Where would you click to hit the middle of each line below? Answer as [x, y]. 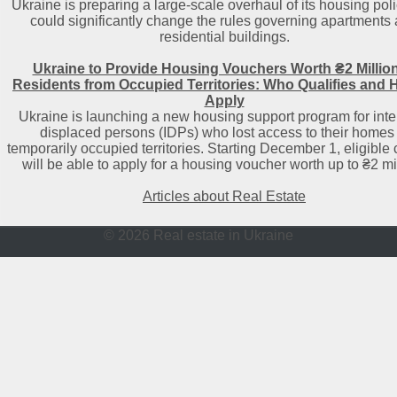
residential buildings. [224, 37]
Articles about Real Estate [224, 196]
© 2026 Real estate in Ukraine [198, 235]
